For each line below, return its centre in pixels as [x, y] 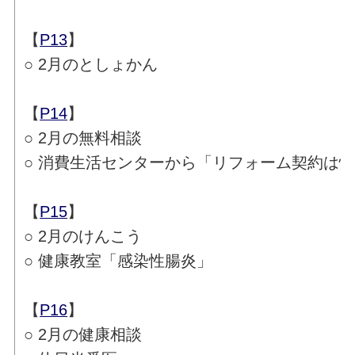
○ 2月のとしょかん [91, 64]
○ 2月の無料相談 [83, 137]
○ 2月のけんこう [83, 236]
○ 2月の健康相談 [83, 334]
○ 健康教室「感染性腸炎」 [118, 260]
